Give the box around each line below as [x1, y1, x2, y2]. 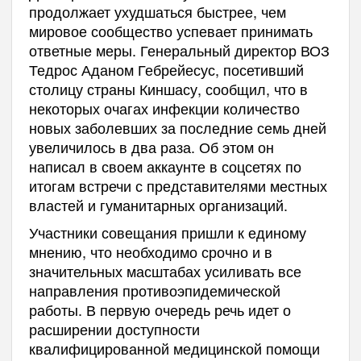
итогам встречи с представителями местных [28, 175, 327, 197]
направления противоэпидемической [28, 280, 280, 301]
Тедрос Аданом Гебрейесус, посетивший [28, 59, 304, 81]
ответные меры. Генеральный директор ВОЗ [28, 39, 330, 61]
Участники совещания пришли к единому [28, 222, 306, 243]
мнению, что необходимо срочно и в [28, 241, 272, 263]
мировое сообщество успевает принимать [28, 20, 313, 42]
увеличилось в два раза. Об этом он [28, 136, 274, 158]
